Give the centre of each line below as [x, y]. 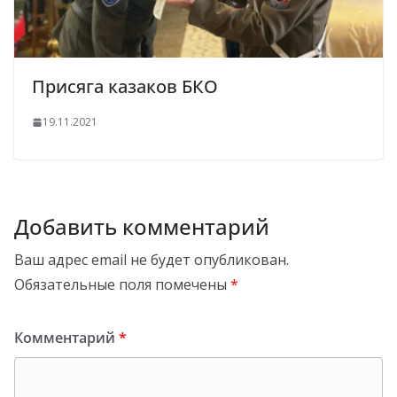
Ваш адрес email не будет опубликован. [152, 260]
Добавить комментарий [142, 227]
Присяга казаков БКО [125, 87]
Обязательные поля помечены [122, 285]
